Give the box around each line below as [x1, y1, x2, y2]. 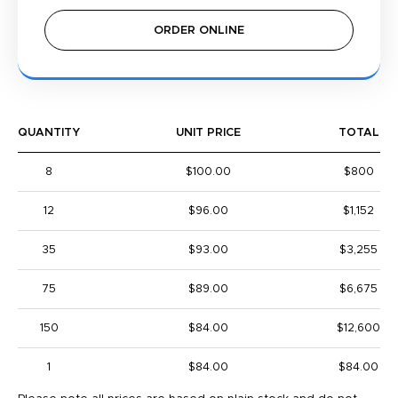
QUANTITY [18, 127, 80, 139]
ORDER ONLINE [154, 25, 244, 36]
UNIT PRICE [176, 127, 241, 139]
